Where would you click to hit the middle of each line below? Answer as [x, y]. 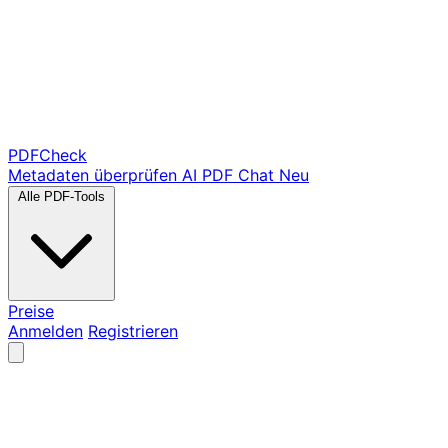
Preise [31, 311]
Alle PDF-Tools [61, 196]
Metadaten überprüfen [92, 175]
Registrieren [133, 331]
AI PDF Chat [228, 175]
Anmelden [45, 331]
